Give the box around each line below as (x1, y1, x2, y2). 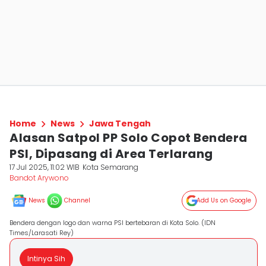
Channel (64, 196, 90, 205)
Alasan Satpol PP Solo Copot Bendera (9, 129, 248, 146)
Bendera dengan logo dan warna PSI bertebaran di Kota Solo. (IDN (9, 218, 216, 227)
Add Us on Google (197, 196, 251, 205)
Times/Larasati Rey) (9, 228, 74, 237)
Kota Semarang (83, 162, 139, 172)
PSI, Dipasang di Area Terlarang (9, 145, 213, 162)
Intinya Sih (27, 254, 65, 264)
